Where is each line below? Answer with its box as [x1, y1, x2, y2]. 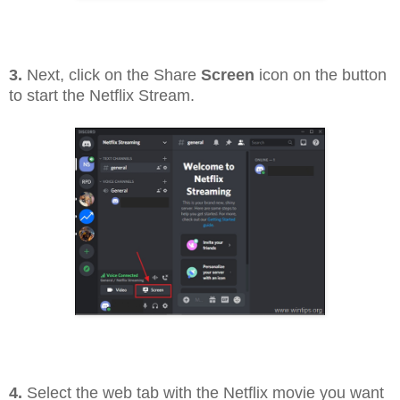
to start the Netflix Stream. [9, 87, 195, 105]
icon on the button [254, 66, 387, 85]
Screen [201, 66, 254, 85]
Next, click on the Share [22, 66, 201, 85]
